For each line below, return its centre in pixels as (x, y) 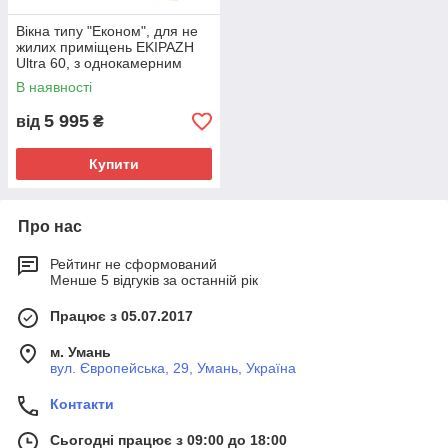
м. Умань (80, 352)
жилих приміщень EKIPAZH (105, 47)
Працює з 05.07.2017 (121, 316)
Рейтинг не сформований (133, 264)
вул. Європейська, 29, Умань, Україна (173, 368)
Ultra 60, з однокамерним (99, 63)
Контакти (82, 404)
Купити (114, 164)
